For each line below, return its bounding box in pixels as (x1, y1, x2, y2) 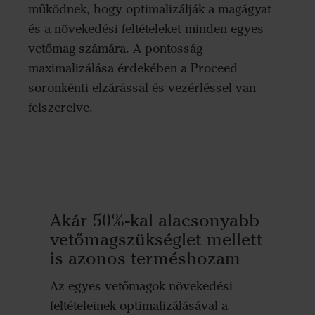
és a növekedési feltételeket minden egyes (28, 21, 264, 37)
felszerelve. (28, 100, 93, 116)
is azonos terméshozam (49, 247, 240, 269)
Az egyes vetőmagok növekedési (49, 278, 233, 295)
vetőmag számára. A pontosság (28, 41, 202, 57)
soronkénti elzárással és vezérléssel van (28, 80, 256, 96)
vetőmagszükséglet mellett (49, 228, 263, 250)
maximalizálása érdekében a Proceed (28, 60, 238, 77)
